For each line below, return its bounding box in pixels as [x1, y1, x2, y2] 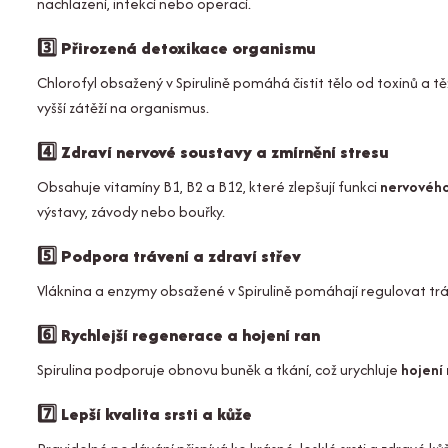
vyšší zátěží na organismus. [37, 97, 209, 118]
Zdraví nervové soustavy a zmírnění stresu [61, 140, 389, 164]
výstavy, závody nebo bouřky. [37, 201, 225, 222]
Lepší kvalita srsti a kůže [61, 402, 252, 426]
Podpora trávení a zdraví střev [61, 244, 301, 268]
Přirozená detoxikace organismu [61, 36, 316, 60]
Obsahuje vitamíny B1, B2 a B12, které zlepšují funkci [37, 176, 380, 197]
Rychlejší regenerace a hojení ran [61, 323, 320, 347]
